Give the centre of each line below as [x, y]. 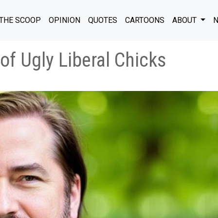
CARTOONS [145, 20]
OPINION [64, 20]
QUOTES [103, 20]
